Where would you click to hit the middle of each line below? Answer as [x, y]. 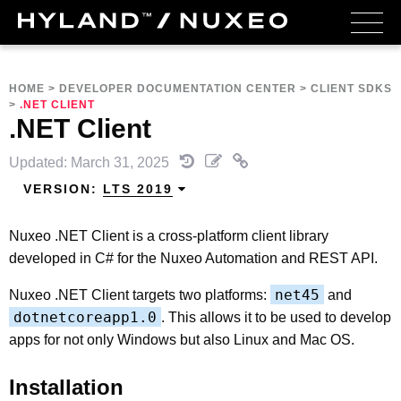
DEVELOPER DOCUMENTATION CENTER [178, 89]
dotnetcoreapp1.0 [85, 317]
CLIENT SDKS [351, 89]
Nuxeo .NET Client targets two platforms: [140, 294]
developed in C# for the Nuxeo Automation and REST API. [193, 258]
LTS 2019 [138, 189]
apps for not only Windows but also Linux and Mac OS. [182, 339]
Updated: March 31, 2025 [91, 162]
